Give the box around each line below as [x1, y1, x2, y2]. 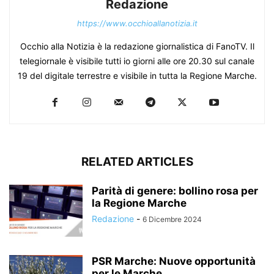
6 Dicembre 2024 [143, 214, 202, 224]
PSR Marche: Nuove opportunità [92, 254, 256, 267]
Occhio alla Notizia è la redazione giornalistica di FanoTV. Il [20, 40, 254, 51]
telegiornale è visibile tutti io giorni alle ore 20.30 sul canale [20, 55, 254, 66]
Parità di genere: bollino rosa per [92, 184, 258, 197]
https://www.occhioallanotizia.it [76, 18, 198, 28]
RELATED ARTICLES [81, 154, 193, 169]
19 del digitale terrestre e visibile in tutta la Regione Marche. [17, 70, 257, 81]
